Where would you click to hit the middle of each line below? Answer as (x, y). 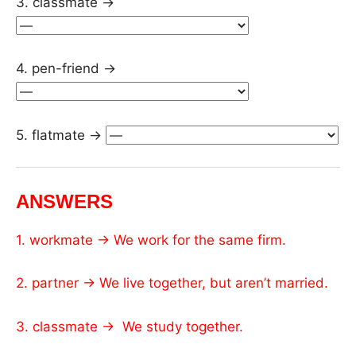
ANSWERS (64, 201)
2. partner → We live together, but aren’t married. (172, 283)
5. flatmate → (61, 135)
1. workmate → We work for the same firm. (151, 240)
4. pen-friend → (68, 68)
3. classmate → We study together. (130, 326)
